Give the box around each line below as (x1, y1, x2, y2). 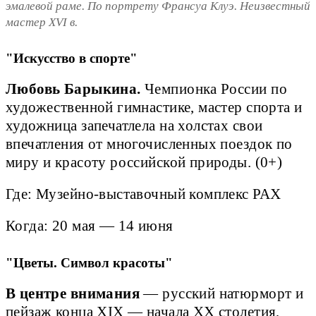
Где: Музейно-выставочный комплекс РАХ (6, 186, 285, 202)
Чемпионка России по (140, 80, 287, 97)
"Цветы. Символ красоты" (6, 255, 173, 270)
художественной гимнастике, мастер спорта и (6, 99, 303, 115)
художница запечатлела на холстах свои (6, 117, 263, 133)
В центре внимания (6, 285, 140, 301)
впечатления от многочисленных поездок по (6, 135, 293, 152)
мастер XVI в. (6, 15, 78, 29)
